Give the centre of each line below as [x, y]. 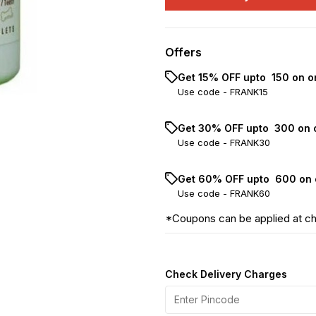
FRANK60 [250, 193]
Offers [183, 52]
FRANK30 [250, 142]
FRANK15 [249, 92]
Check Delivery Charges [226, 274]
